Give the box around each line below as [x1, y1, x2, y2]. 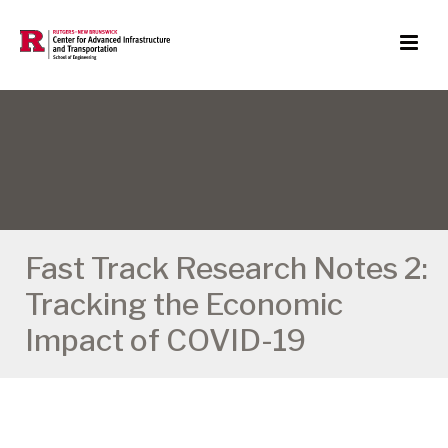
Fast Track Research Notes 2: [25, 250, 428, 286]
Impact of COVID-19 [25, 322, 306, 358]
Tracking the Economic [25, 286, 343, 322]
